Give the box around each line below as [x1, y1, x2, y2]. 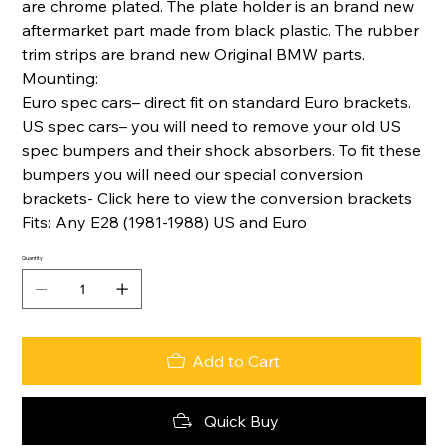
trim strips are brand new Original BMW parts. [22, 44, 366, 65]
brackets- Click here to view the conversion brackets [22, 188, 413, 209]
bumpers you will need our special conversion [22, 164, 364, 185]
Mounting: [22, 68, 99, 89]
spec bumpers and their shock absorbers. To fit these [22, 140, 422, 161]
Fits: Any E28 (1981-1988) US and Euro [22, 212, 308, 233]
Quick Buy [203, 411, 279, 432]
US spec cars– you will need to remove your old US [22, 116, 402, 137]
